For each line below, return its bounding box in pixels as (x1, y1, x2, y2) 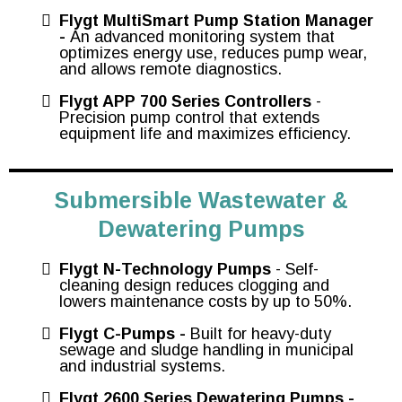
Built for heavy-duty (190, 325, 331, 343)
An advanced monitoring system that (70, 28, 335, 46)
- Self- (271, 260, 319, 278)
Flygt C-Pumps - (59, 325, 190, 343)
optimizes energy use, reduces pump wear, (59, 44, 367, 62)
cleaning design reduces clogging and (59, 276, 329, 294)
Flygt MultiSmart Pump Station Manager (59, 12, 373, 30)
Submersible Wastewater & (54, 188, 348, 213)
